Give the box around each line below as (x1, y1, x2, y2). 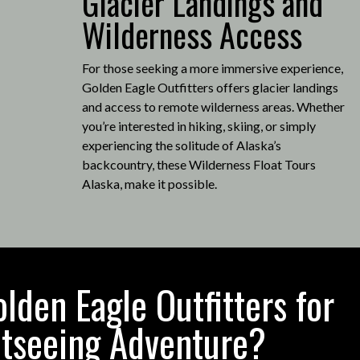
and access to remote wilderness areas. (81, 98, 294, 114)
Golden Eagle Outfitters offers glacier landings (81, 79, 338, 95)
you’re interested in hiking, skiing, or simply (81, 117, 316, 133)
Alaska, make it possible (81, 175, 215, 191)
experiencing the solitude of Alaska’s (81, 137, 281, 153)
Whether (296, 98, 345, 114)
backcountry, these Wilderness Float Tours (81, 156, 316, 172)
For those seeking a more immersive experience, (81, 59, 343, 76)
